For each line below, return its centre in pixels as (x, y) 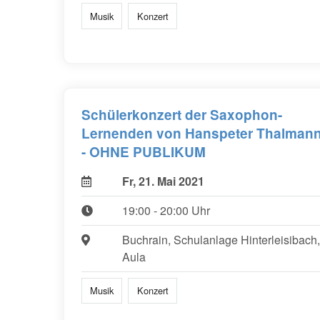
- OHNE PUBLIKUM (144, 151)
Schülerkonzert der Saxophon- (182, 114)
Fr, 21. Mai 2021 (163, 181)
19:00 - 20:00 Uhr (166, 210)
